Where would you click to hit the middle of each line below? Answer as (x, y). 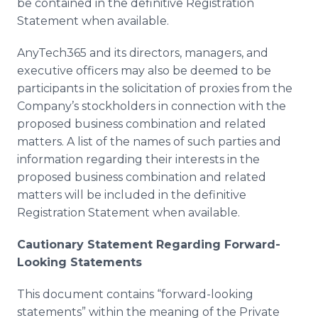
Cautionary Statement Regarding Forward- (149, 245)
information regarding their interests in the (138, 159)
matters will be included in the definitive (132, 195)
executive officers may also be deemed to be (144, 71)
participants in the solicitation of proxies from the (155, 88)
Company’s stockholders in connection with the (152, 106)
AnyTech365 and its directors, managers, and (143, 53)
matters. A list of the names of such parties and (149, 142)
